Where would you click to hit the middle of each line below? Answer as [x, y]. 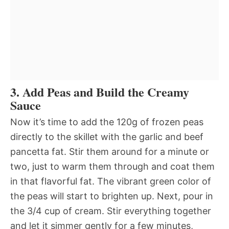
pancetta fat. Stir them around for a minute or [110, 152]
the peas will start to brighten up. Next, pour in [112, 196]
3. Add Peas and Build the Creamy [100, 92]
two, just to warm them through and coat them [112, 167]
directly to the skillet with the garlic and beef [107, 137]
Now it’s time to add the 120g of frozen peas [107, 122]
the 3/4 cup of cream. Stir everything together [111, 211]
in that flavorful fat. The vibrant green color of [111, 181]
